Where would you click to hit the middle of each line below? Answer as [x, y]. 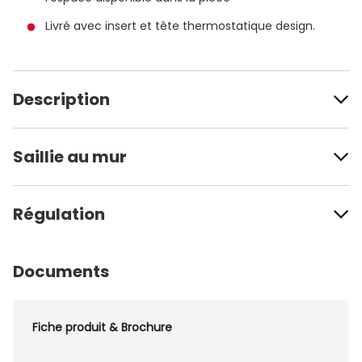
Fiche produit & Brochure [102, 327]
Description [61, 99]
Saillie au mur [70, 156]
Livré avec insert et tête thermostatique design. [180, 25]
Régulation [59, 214]
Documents [61, 271]
